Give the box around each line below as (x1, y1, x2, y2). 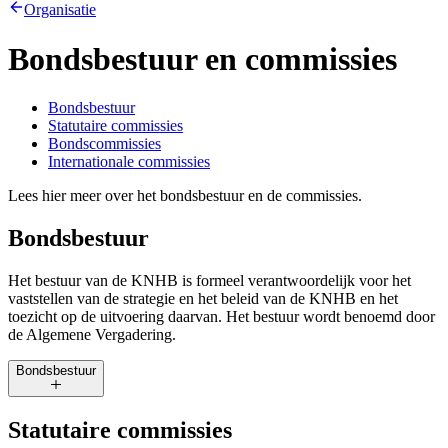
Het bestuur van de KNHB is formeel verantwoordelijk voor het (8, 271, 411, 289)
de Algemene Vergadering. (8, 325, 176, 343)
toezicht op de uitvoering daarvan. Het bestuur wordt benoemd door (8, 307, 435, 325)
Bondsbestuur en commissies (8, 40, 397, 77)
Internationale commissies (48, 153, 210, 171)
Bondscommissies (48, 135, 161, 153)
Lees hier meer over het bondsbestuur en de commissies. (8, 187, 362, 205)
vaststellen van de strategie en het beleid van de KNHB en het (8, 289, 398, 307)
